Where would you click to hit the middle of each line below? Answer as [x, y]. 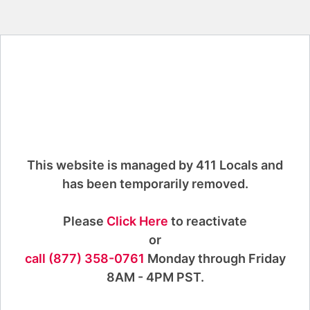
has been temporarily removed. [155, 184]
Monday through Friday [215, 259]
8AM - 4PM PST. [155, 277]
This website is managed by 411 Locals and [155, 165]
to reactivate [208, 221]
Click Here [137, 221]
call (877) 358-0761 [84, 259]
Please [85, 221]
